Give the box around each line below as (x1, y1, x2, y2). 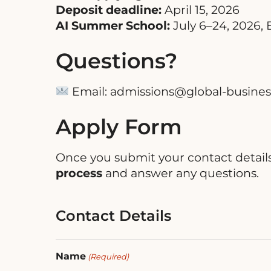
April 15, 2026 (162, 2, 240, 18)
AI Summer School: (56, 18, 170, 33)
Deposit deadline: (56, 2, 162, 18)
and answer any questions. (102, 166, 259, 181)
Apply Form (56, 114, 182, 140)
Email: (68, 84, 110, 99)
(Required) (88, 252, 129, 262)
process (56, 166, 102, 181)
